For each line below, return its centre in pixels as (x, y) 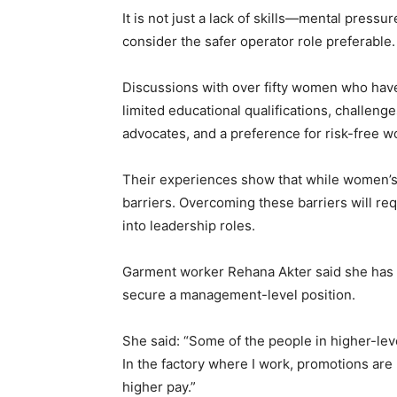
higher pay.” (159, 387)
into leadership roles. (189, 226)
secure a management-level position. (239, 295)
